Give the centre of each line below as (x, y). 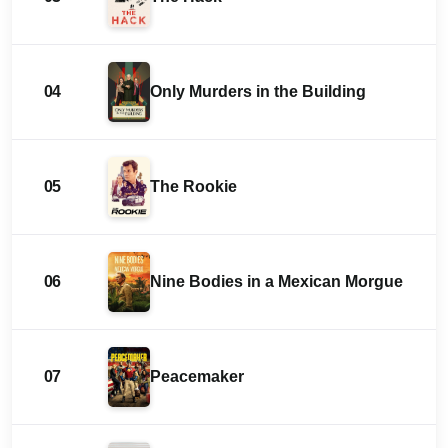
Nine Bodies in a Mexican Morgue (276, 282)
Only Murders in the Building (258, 92)
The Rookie (193, 187)
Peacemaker (197, 377)
